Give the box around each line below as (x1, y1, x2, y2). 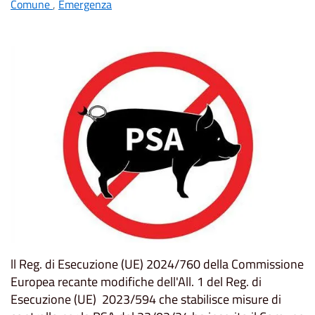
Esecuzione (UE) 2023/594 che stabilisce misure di (11, 289, 281, 309)
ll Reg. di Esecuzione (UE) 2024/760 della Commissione (11, 254, 304, 274)
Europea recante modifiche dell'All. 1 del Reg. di (11, 271, 262, 291)
